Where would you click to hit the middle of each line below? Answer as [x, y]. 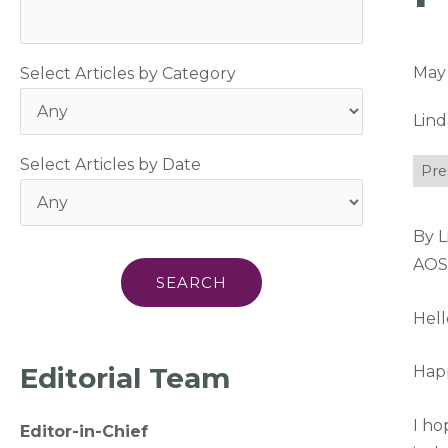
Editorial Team [125, 378]
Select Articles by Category [128, 73]
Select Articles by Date [110, 164]
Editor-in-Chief [84, 431]
